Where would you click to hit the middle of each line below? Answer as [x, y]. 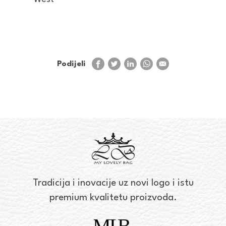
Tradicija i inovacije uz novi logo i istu [113, 183]
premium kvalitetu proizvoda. [113, 197]
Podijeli [71, 64]
